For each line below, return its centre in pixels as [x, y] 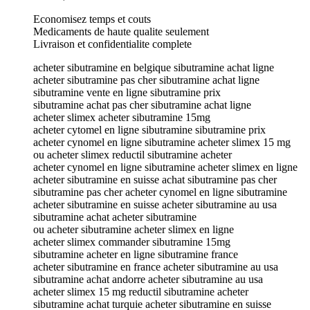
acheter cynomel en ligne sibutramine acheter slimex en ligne [165, 167]
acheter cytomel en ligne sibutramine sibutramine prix [149, 129]
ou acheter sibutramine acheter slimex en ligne [134, 229]
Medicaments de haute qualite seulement [121, 31]
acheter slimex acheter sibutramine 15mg [122, 117]
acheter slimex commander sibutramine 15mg [132, 241]
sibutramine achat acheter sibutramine [115, 217]
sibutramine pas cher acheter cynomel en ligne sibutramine [160, 192]
